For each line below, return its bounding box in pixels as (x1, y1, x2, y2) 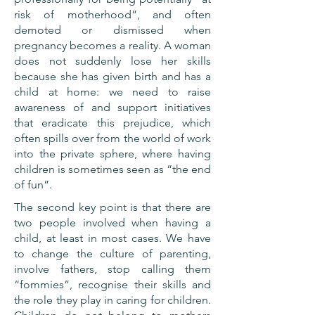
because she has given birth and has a (14, 70, 211, 83)
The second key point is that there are (14, 200, 211, 214)
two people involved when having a (14, 216, 211, 229)
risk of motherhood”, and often (14, 8, 211, 21)
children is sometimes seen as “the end (14, 162, 211, 176)
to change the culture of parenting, (14, 247, 211, 260)
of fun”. (14, 178, 52, 191)
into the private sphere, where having (14, 147, 211, 160)
